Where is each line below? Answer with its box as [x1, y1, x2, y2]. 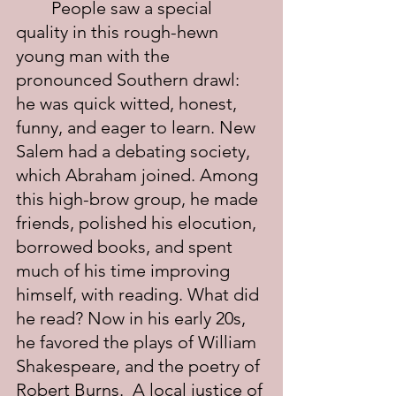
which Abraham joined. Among [16, 164, 263, 186]
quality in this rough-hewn [16, 21, 223, 42]
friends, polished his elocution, [16, 212, 261, 233]
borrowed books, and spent [16, 236, 237, 257]
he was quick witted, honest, [16, 93, 241, 114]
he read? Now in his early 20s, [16, 308, 250, 329]
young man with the [16, 45, 174, 66]
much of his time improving [16, 260, 234, 281]
